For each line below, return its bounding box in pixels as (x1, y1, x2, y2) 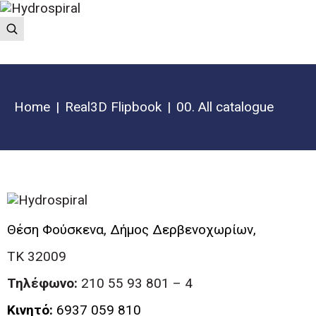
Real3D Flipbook (65, 98, 162, 115)
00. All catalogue (176, 98, 274, 115)
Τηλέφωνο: (7, 274, 78, 291)
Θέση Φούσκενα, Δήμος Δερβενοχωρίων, (7, 221, 256, 238)
